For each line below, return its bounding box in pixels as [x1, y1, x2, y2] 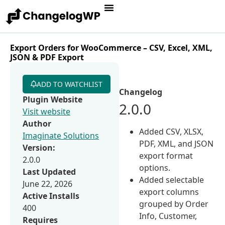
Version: [23, 142, 55, 153]
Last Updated [23, 166, 76, 177]
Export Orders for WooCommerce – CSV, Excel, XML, [10, 42, 212, 53]
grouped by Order [139, 198, 209, 209]
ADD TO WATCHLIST [37, 79, 102, 89]
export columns [139, 186, 199, 197]
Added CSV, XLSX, [139, 126, 204, 137]
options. [139, 162, 171, 173]
